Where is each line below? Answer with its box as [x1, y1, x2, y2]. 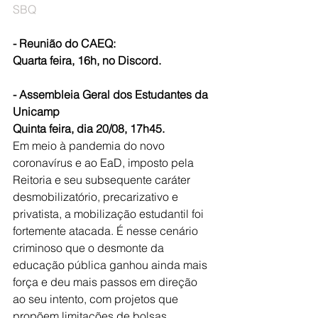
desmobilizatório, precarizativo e [13, 190, 181, 204]
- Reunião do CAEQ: [13, 36, 116, 50]
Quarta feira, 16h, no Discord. [13, 53, 161, 67]
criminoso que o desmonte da [13, 241, 167, 255]
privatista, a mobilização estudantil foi [13, 207, 207, 221]
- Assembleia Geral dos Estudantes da [13, 87, 211, 102]
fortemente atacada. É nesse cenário [13, 224, 201, 238]
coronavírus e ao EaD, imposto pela [13, 155, 197, 170]
